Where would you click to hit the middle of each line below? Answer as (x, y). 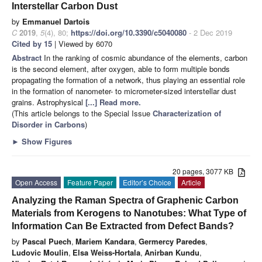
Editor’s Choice (147, 182)
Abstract (28, 58)
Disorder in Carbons (48, 125)
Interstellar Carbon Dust (65, 6)
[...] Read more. (113, 102)
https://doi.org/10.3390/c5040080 (129, 33)
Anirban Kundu (172, 253)
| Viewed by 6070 (82, 44)
